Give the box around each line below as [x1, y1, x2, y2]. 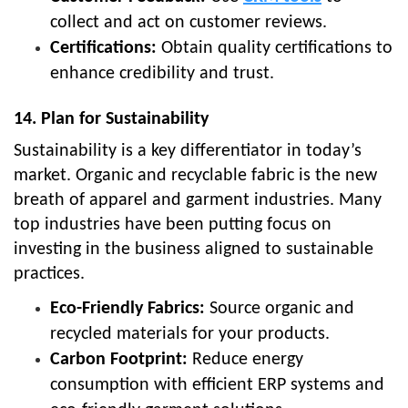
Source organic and [205, 300, 354, 319]
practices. [14, 265, 85, 284]
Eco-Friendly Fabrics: [50, 300, 205, 319]
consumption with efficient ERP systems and [50, 376, 384, 395]
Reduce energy [188, 351, 303, 370]
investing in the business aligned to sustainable [14, 240, 373, 260]
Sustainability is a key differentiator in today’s [14, 142, 362, 161]
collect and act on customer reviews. [50, 14, 327, 33]
